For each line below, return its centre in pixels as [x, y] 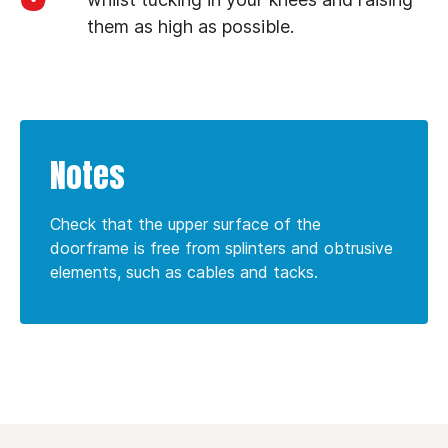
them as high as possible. [190, 27]
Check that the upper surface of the [185, 224]
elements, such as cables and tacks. [184, 272]
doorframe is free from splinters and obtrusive [221, 248]
